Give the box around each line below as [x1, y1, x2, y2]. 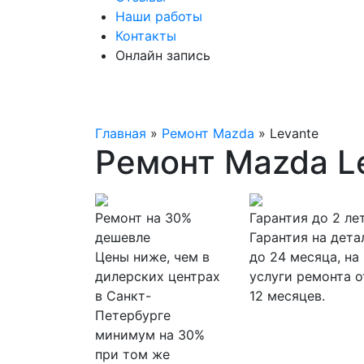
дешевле [95, 229, 150, 245]
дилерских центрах [95, 268, 220, 284]
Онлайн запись [115, 47, 210, 63]
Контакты [115, 28, 176, 44]
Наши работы [115, 8, 202, 24]
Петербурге [95, 307, 171, 323]
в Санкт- [95, 288, 151, 304]
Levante [270, 125, 318, 141]
